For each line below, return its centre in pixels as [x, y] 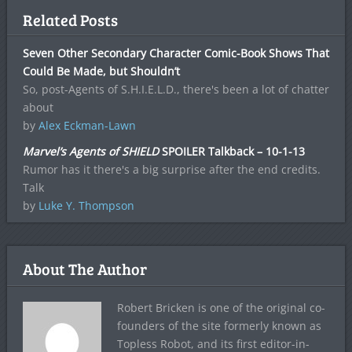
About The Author [84, 269]
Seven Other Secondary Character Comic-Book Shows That [176, 53]
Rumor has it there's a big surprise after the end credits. [171, 170]
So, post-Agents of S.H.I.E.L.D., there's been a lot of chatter [176, 90]
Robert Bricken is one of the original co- [221, 308]
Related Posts [70, 20]
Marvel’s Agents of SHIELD [90, 152]
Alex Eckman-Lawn [87, 126]
